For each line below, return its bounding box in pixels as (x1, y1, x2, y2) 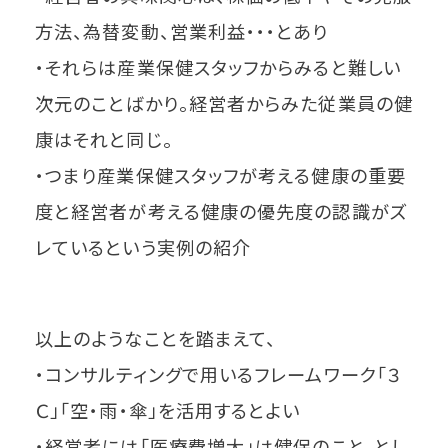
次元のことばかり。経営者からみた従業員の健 (35, 90, 413, 117)
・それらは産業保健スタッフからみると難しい (35, 54, 401, 81)
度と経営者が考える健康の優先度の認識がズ (35, 198, 408, 225)
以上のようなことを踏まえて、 (35, 324, 277, 351)
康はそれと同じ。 (35, 126, 173, 153)
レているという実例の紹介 (35, 234, 252, 261)
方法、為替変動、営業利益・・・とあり (35, 18, 328, 45)
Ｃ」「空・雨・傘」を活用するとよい (35, 396, 301, 423)
